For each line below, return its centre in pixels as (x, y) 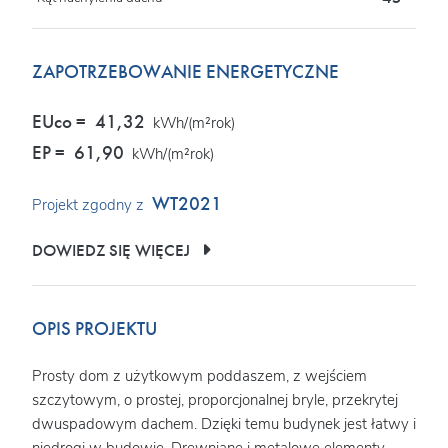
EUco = (61, 121)
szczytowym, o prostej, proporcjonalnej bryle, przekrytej (215, 399)
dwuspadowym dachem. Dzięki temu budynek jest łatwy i (224, 423)
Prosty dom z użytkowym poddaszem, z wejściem (199, 375)
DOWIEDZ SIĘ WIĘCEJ (117, 250)
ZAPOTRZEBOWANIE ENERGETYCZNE (185, 72)
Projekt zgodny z (90, 204)
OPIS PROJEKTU (94, 328)
